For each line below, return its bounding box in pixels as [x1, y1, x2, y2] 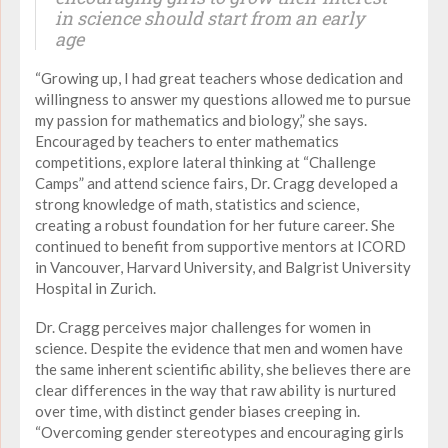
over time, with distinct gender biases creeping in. [35, 401, 360, 420]
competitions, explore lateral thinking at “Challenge [35, 152, 376, 171]
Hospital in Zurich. [35, 278, 156, 297]
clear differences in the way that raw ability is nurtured [35, 380, 396, 399]
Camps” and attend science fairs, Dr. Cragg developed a [35, 173, 398, 192]
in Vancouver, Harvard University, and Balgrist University [35, 257, 411, 276]
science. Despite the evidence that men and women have [35, 338, 403, 357]
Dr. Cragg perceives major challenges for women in [35, 317, 371, 336]
